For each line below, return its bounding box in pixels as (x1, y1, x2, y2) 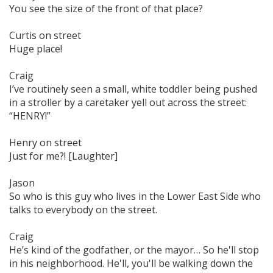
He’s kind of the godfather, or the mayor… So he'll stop (9, 243, 259, 257)
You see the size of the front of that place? (9, 1, 203, 15)
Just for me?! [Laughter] (9, 149, 118, 163)
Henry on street (9, 135, 82, 149)
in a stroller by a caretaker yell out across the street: (9, 95, 247, 109)
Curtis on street (9, 28, 81, 42)
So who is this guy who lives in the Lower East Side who (9, 189, 261, 203)
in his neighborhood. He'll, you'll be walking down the (9, 256, 253, 270)
